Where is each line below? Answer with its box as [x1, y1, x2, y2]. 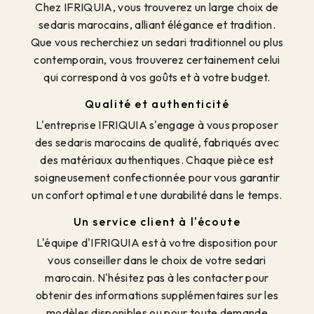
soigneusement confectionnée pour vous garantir [34, 170, 280, 184]
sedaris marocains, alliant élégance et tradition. [39, 17, 275, 32]
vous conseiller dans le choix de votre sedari [48, 252, 266, 267]
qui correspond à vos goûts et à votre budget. [43, 69, 271, 84]
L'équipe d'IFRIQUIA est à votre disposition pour [36, 235, 278, 250]
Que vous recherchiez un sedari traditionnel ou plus [30, 34, 284, 49]
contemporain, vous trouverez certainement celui [34, 52, 280, 67]
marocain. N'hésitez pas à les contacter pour [45, 270, 269, 285]
